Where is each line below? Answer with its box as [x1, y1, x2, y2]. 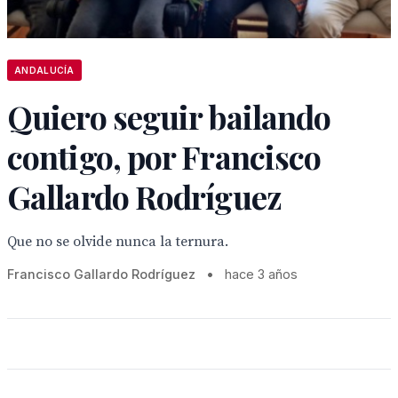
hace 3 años [225, 267, 298, 282]
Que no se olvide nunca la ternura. [7, 233, 228, 251]
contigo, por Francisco [7, 135, 322, 178]
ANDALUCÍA [14, 65, 75, 76]
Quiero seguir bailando [7, 95, 331, 138]
